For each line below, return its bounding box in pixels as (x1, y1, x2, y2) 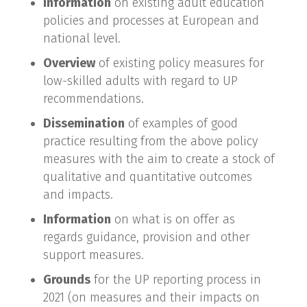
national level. (42, 31, 121, 46)
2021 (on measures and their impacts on (42, 290, 260, 305)
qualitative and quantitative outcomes (42, 169, 252, 184)
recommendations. (42, 91, 144, 106)
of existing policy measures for (95, 56, 265, 71)
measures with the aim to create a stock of (42, 151, 275, 167)
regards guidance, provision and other (42, 230, 250, 245)
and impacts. (42, 187, 113, 202)
